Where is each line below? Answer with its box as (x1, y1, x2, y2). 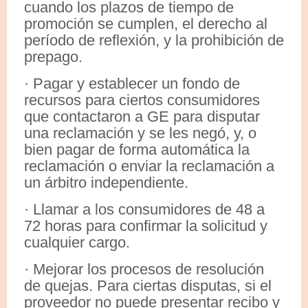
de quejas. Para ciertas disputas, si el (24, 276, 272, 294)
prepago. (24, 47, 82, 65)
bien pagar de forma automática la (24, 140, 250, 158)
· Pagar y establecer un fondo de (24, 74, 240, 92)
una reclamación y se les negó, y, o (24, 124, 256, 142)
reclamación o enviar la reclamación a (24, 157, 274, 175)
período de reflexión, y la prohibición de (24, 31, 284, 49)
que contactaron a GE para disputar (24, 107, 260, 125)
